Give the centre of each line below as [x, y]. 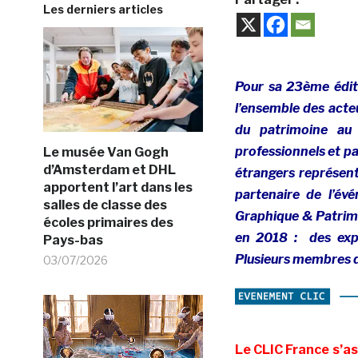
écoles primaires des [108, 222]
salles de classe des [105, 205]
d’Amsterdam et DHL [109, 169]
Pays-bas [73, 240]
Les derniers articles [103, 9]
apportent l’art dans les [117, 187]
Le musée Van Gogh [105, 152]
